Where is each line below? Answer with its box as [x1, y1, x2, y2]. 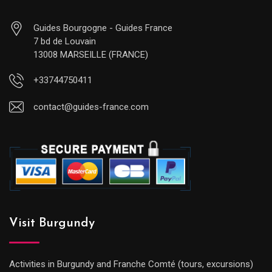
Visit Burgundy [9, 217, 95, 230]
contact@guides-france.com [33, 101, 149, 113]
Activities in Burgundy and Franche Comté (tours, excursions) [9, 259, 253, 270]
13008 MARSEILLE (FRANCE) [33, 49, 148, 61]
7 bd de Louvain [33, 36, 96, 47]
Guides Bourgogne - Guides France [33, 22, 172, 34]
